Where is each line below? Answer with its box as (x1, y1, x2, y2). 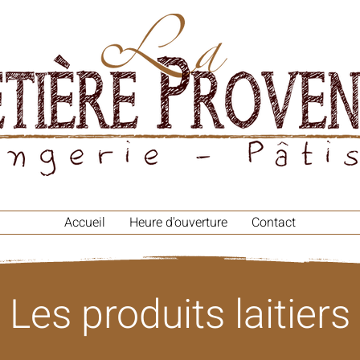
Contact (252, 213, 296, 232)
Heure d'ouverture (129, 213, 227, 232)
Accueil (64, 213, 105, 232)
